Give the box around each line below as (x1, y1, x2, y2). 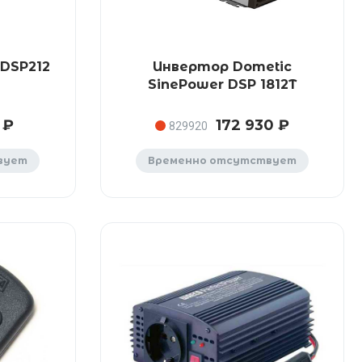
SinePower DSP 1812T (147, 77, 297, 92)
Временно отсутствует (147, 154, 297, 166)
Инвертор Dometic (152, 59, 292, 74)
